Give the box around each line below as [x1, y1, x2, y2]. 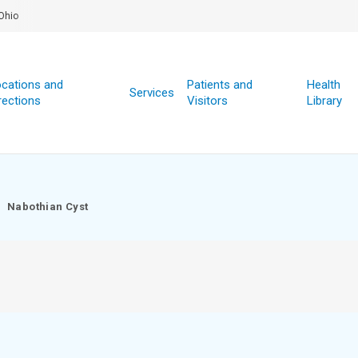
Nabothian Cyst [7, 201, 89, 213]
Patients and [186, 78, 253, 92]
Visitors [186, 93, 228, 108]
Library [306, 93, 342, 108]
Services [129, 86, 174, 100]
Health [306, 78, 340, 92]
